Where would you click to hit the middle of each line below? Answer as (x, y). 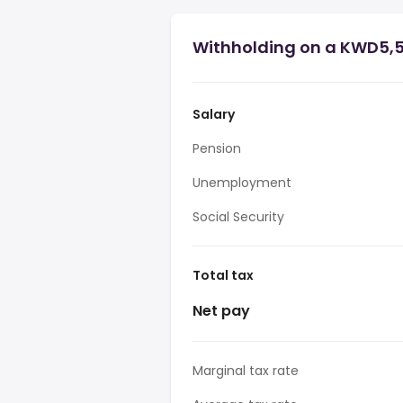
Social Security (238, 217)
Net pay (221, 311)
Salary (214, 114)
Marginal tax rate (246, 371)
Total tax (223, 275)
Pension (217, 148)
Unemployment (242, 183)
